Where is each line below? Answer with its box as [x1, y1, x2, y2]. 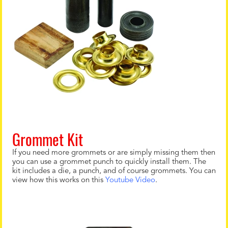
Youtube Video [105, 177, 155, 184]
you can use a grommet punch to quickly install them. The [12, 158, 206, 166]
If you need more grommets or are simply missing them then [12, 149, 215, 157]
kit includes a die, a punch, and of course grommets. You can [12, 167, 216, 175]
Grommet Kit [12, 128, 83, 151]
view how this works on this [12, 177, 105, 184]
